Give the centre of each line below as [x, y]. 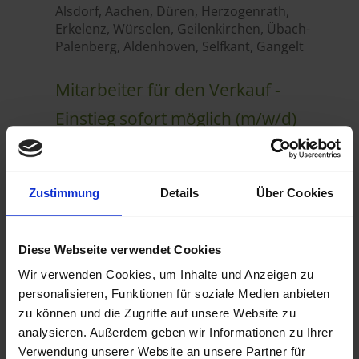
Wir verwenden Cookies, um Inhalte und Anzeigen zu [166, 275]
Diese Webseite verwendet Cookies [120, 249]
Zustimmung [64, 192]
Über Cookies [295, 192]
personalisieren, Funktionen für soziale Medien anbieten [174, 294]
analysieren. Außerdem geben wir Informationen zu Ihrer [175, 333]
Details [179, 192]
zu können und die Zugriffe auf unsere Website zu [157, 313]
